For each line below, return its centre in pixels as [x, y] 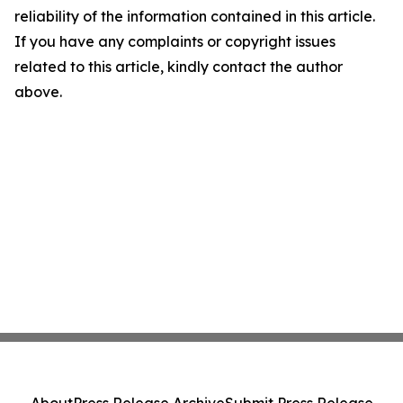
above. [38, 92]
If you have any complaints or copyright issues [175, 41]
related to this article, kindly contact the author [179, 67]
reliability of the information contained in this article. [195, 16]
